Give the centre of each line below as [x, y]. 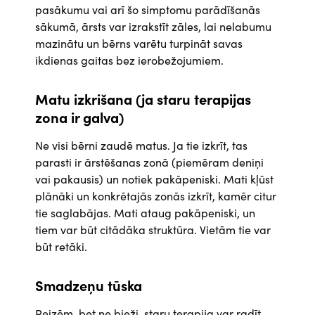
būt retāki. [61, 246]
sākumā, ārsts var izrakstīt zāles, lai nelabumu [153, 26]
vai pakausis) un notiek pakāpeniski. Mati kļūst [154, 179]
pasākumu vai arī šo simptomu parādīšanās [148, 9]
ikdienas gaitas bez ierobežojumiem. [129, 60]
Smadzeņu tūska [89, 285]
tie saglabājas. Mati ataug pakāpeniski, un [145, 213]
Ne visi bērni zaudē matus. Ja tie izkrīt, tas [141, 145]
